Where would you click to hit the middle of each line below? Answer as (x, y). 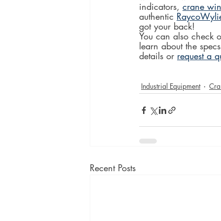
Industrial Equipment (171, 86)
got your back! (167, 26)
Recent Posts (113, 168)
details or (158, 56)
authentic (158, 17)
